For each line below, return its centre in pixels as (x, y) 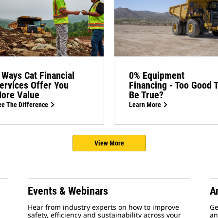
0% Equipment (157, 76)
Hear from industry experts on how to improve (104, 207)
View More (109, 143)
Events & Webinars (68, 191)
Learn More (145, 105)
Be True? (146, 95)
